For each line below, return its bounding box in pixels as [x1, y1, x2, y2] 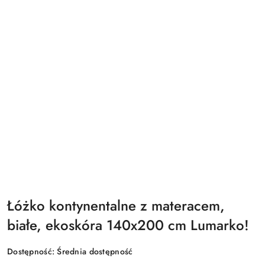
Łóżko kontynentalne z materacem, [7, 195, 225, 216]
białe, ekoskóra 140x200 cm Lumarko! [7, 215, 249, 235]
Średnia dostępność [57, 245, 133, 257]
